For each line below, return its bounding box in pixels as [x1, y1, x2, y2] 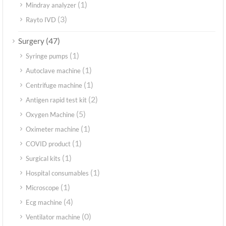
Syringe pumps [26, 52, 68, 61]
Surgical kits [26, 154, 61, 163]
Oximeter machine [26, 125, 79, 134]
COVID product [26, 140, 71, 148]
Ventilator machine [26, 213, 80, 221]
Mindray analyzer [26, 1, 76, 10]
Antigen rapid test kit [26, 96, 87, 104]
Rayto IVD [26, 16, 56, 24]
